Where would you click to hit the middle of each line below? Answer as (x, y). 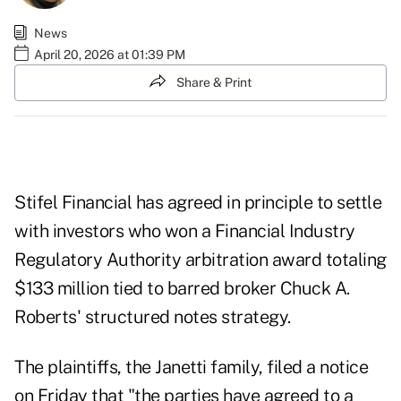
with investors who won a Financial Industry (185, 231)
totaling (356, 260)
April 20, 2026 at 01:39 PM (110, 54)
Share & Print (214, 82)
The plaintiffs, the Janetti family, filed (160, 367)
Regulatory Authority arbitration (143, 260)
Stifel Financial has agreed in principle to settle (198, 203)
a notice (337, 367)
